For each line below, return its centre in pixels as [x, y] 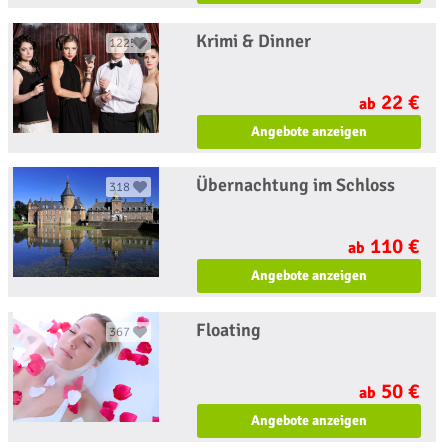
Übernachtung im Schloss [296, 185]
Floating [229, 329]
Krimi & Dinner [254, 40]
